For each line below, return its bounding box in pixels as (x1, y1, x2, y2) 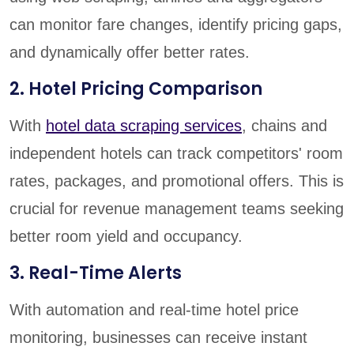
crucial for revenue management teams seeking (9, 199, 344, 217)
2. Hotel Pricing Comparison (9, 76, 262, 101)
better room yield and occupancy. (9, 227, 243, 245)
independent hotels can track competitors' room (9, 144, 343, 162)
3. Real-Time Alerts (9, 260, 182, 285)
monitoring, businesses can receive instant (9, 328, 307, 346)
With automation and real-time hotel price (9, 300, 299, 318)
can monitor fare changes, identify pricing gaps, (9, 15, 342, 33)
